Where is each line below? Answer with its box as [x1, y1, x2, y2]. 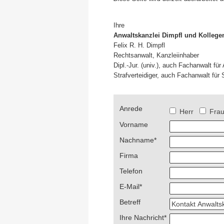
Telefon [119, 167, 142, 175]
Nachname [119, 136, 154, 144]
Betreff [119, 198, 140, 206]
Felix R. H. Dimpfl [113, 41, 165, 49]
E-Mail [119, 182, 139, 190]
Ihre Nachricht [119, 213, 164, 221]
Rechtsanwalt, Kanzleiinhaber [113, 51, 199, 59]
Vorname [119, 120, 148, 128]
